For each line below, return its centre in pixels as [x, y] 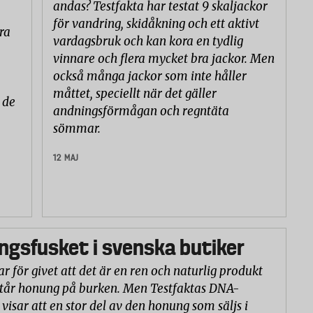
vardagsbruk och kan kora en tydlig [148, 42]
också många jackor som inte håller [150, 77]
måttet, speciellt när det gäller [134, 94]
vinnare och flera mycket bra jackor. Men [163, 59]
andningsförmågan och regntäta [141, 111]
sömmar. [78, 129]
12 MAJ [66, 158]
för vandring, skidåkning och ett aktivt [156, 24]
